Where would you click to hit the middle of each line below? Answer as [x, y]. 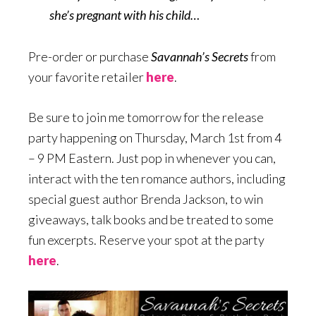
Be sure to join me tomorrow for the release [146, 117]
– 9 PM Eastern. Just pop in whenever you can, [152, 158]
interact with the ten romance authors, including [157, 178]
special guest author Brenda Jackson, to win [146, 199]
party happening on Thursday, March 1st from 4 [155, 137]
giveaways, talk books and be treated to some [151, 219]
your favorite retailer [87, 77]
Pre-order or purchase [90, 56]
